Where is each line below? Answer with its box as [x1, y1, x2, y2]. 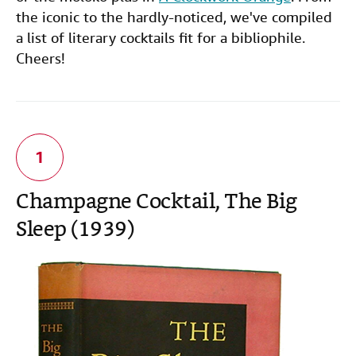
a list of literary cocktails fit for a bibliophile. [16, 29, 305, 47]
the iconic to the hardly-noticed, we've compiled [16, 8, 332, 26]
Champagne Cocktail [16, 187, 215, 219]
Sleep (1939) [16, 215, 133, 247]
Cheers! [16, 49, 65, 68]
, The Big [215, 187, 297, 219]
